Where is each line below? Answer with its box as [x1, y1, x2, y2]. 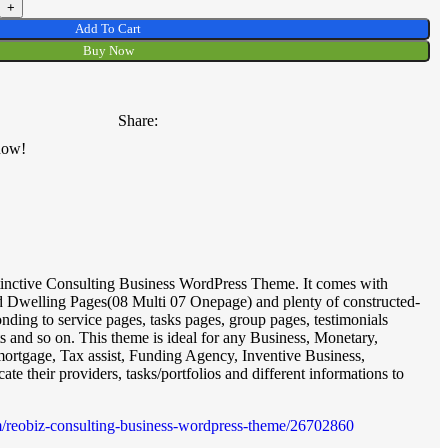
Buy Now [82, 43, 134, 59]
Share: [118, 112, 158, 130]
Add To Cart [75, 21, 141, 37]
